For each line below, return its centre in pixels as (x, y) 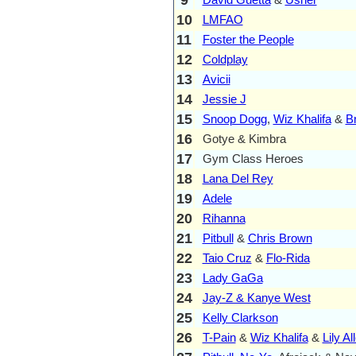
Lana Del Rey (238, 178)
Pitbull (218, 238)
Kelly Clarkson (240, 317)
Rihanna (224, 218)
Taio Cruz (227, 257)
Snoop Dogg (234, 118)
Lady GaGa (232, 277)
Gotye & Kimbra (244, 138)
